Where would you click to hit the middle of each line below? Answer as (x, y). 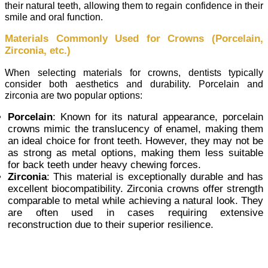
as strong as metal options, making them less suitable (135, 153)
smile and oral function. (54, 17)
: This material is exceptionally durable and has (155, 177)
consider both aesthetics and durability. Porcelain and (134, 84)
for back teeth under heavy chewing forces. (104, 165)
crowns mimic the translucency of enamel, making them (135, 129)
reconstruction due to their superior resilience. (111, 225)
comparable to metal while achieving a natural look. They (135, 201)
